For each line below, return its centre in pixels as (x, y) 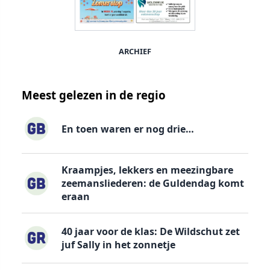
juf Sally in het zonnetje (118, 245)
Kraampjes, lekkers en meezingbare (147, 170)
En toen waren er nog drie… (127, 129)
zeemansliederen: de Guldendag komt (152, 184)
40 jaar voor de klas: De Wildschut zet (150, 232)
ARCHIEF (135, 52)
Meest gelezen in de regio (94, 95)
